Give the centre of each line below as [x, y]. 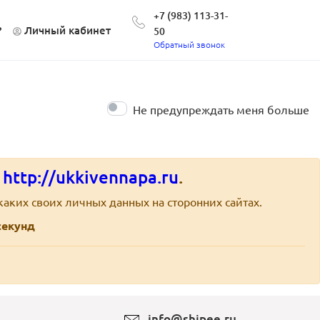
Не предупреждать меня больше [221, 110]
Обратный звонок [190, 45]
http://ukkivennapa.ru [91, 177]
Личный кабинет [68, 30]
